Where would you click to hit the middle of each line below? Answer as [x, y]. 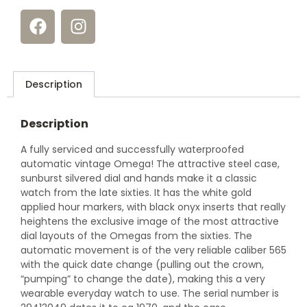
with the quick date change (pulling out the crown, [142, 265]
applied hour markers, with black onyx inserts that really [153, 207]
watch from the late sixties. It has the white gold [136, 193]
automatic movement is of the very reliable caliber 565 [153, 250]
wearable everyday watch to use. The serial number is [150, 294]
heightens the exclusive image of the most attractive [150, 222]
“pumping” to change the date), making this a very [143, 279]
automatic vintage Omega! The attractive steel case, [150, 164]
